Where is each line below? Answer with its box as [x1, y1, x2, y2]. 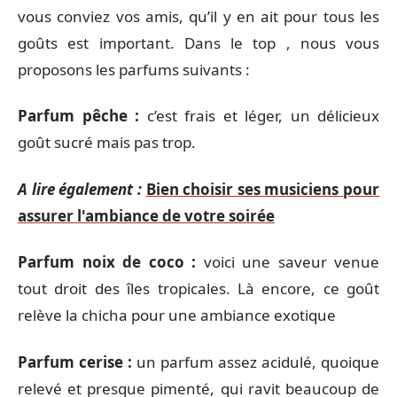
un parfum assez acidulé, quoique [132, 351, 379, 372]
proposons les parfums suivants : [18, 58, 250, 80]
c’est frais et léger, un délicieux [146, 105, 379, 126]
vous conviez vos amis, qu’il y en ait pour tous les [18, 5, 379, 27]
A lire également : [18, 178, 142, 199]
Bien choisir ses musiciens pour [145, 178, 379, 199]
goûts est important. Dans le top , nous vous [18, 32, 379, 53]
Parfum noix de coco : [18, 252, 196, 272]
